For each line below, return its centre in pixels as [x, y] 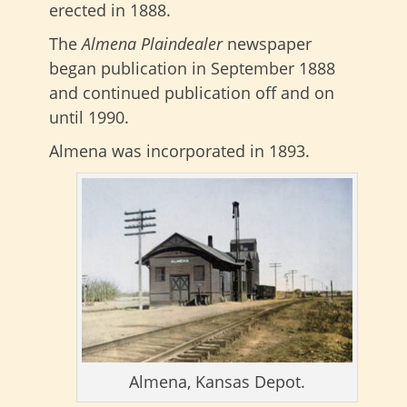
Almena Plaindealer [152, 43]
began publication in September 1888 [192, 68]
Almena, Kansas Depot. [217, 382]
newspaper [267, 43]
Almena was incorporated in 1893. [179, 150]
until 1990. [89, 117]
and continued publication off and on [192, 92]
